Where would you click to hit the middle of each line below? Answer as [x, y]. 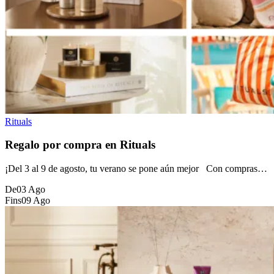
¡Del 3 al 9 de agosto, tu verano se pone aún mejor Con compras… [136, 169]
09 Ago [36, 201]
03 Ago [31, 190]
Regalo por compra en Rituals [80, 145]
